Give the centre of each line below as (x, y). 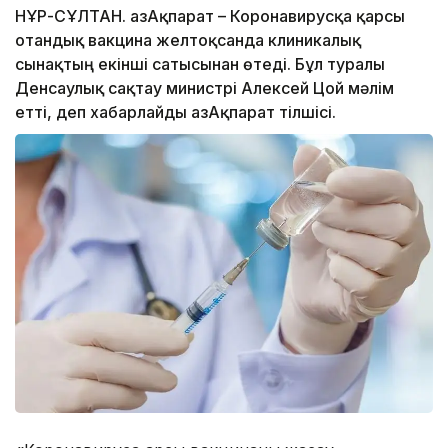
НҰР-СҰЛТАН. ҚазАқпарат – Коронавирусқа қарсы (210, 16)
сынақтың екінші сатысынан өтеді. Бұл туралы (200, 64)
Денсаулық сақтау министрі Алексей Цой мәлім (204, 88)
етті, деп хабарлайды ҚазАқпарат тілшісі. (175, 112)
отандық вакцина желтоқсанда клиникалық (188, 40)
